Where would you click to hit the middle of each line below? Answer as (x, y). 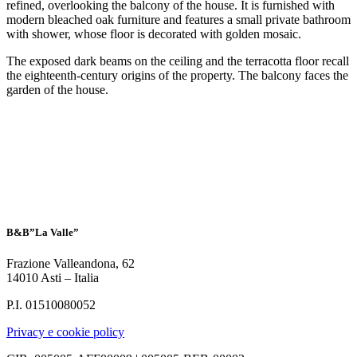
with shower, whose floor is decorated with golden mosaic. (154, 33)
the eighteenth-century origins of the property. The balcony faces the (177, 75)
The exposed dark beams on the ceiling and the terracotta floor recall (178, 61)
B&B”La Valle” (43, 232)
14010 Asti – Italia (53, 277)
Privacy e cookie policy (65, 331)
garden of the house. (57, 89)
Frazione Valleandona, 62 (71, 263)
